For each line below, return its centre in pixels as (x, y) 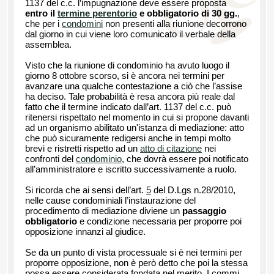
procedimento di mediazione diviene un (104, 211)
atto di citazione (171, 149)
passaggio (204, 211)
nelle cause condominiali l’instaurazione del (110, 201)
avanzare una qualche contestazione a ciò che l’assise (134, 87)
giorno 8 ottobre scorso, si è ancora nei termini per (125, 76)
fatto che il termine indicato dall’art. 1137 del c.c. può (128, 107)
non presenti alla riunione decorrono (175, 24)
